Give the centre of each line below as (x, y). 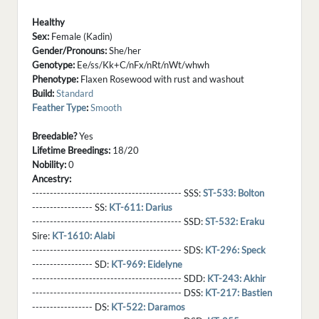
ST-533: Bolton (234, 193)
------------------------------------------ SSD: (119, 222)
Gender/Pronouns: (69, 51)
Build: (43, 94)
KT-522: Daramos (148, 307)
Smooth (106, 108)
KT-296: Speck (235, 250)
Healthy (48, 22)
